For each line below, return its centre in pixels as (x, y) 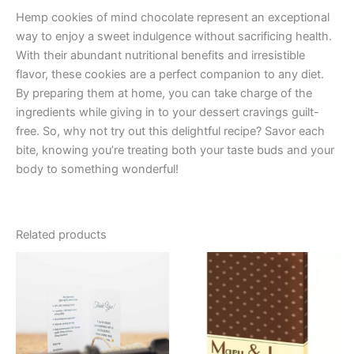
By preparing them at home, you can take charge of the (164, 94)
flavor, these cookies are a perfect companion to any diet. (170, 75)
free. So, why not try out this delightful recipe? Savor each (170, 132)
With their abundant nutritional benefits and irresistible (160, 56)
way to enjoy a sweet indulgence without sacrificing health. (174, 37)
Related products (61, 234)
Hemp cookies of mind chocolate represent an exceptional (173, 18)
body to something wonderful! (97, 169)
